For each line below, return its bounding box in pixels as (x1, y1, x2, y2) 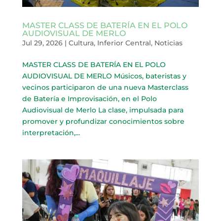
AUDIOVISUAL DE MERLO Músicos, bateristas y (22, 72, 186, 81)
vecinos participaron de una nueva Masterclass (22, 83, 188, 92)
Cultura (68, 38, 94, 48)
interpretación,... (22, 128, 80, 138)
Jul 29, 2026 (22, 38, 63, 48)
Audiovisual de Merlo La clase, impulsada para (22, 106, 184, 115)
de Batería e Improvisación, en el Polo (22, 94, 157, 104)
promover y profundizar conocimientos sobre (22, 117, 184, 126)
